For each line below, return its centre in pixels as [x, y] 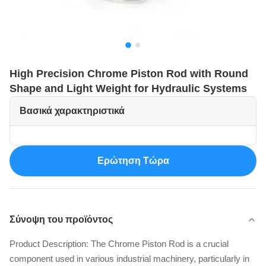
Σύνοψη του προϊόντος [61, 219]
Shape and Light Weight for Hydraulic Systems [128, 88]
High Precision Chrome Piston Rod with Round [129, 74]
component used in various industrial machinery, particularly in [129, 259]
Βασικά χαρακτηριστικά [72, 111]
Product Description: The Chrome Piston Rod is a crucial [119, 244]
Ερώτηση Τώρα [133, 161]
